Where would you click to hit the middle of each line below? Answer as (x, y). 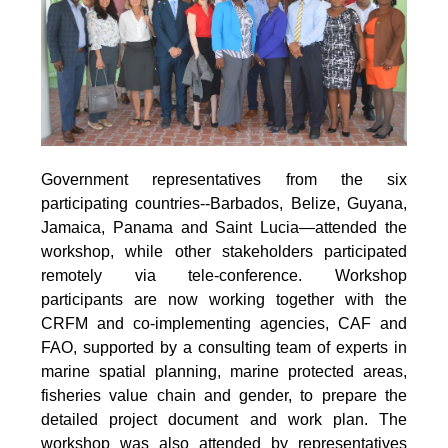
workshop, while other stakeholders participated (224, 251)
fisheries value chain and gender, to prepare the (224, 395)
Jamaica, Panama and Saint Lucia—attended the (224, 227)
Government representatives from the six (224, 179)
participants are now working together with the (224, 299)
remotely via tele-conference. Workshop (224, 275)
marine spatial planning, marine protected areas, (224, 371)
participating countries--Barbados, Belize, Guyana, (224, 203)
